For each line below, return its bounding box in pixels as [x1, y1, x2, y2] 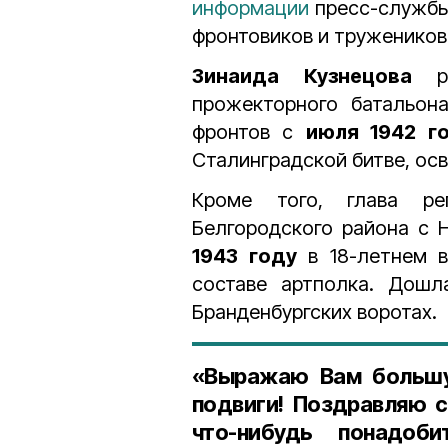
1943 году [192, 244, 297, 268]
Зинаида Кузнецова [192, 64, 437, 88]
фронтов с [192, 120, 306, 144]
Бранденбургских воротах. [192, 300, 437, 324]
